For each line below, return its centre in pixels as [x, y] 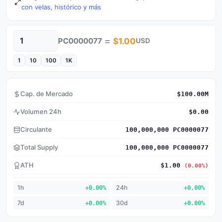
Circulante [36, 129]
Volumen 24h [41, 111]
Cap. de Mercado [47, 94]
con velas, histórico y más [61, 7]
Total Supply [39, 147]
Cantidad [27, 45]
